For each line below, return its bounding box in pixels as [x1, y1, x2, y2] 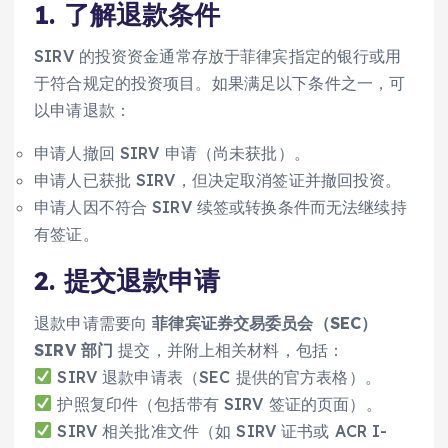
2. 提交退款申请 [34, 264, 221, 298]
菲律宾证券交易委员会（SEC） [152, 312, 378, 333]
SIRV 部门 [34, 339, 114, 360]
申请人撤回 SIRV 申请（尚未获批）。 [34, 143, 310, 164]
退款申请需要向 [34, 312, 153, 333]
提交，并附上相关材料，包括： [113, 339, 345, 360]
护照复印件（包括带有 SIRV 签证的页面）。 [52, 393, 382, 414]
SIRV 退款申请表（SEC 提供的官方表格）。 [52, 366, 381, 387]
